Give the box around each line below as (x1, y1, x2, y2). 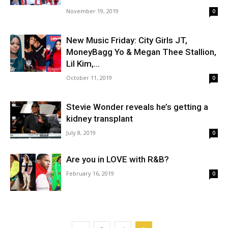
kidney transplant (66, 113, 133, 124)
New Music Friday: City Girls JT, (66, 35, 187, 45)
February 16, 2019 (66, 169, 114, 177)
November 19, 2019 (66, 7, 119, 15)
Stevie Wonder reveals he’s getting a (66, 102, 208, 112)
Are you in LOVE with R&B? (66, 154, 169, 164)
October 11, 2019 (66, 74, 112, 81)
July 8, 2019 (66, 129, 96, 136)
